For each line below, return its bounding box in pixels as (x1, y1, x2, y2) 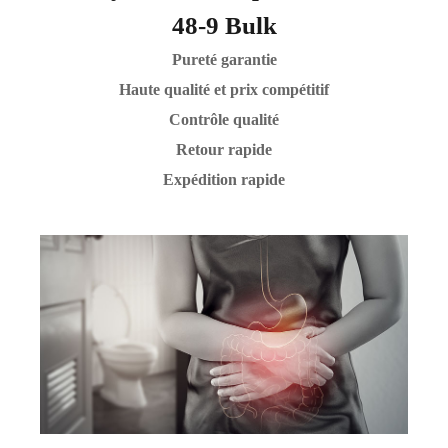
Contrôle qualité (169, 111, 279, 129)
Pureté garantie (171, 51, 277, 69)
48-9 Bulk (171, 12, 277, 40)
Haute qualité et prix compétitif (119, 81, 329, 99)
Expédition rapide (163, 171, 285, 189)
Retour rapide (176, 141, 272, 159)
